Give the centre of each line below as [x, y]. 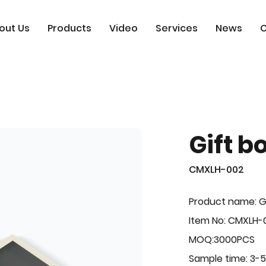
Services [176, 28]
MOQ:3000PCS [222, 240]
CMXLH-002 [217, 170]
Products [69, 28]
